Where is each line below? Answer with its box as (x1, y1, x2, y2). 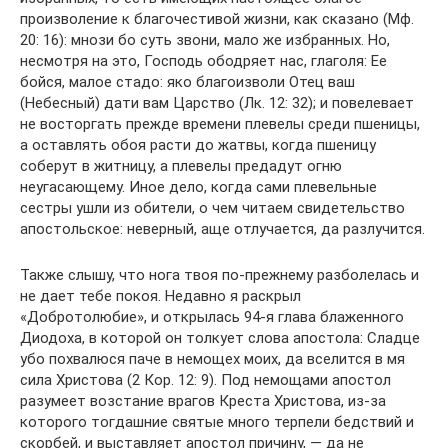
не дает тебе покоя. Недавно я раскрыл (20, 286, 301, 305)
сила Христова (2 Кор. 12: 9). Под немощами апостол (20, 370, 391, 389)
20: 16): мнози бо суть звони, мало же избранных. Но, (20, 30, 390, 49)
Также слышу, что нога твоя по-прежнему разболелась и (20, 265, 419, 284)
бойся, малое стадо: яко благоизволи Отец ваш (20, 72, 355, 91)
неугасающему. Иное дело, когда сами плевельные (20, 177, 377, 196)
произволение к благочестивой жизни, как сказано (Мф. (20, 9, 414, 28)
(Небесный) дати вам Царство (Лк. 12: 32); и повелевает (20, 93, 414, 112)
